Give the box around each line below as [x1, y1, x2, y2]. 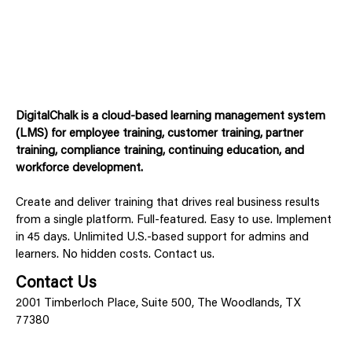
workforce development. [16, 163, 143, 175]
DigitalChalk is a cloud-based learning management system [16, 111, 325, 123]
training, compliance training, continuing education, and [16, 145, 304, 158]
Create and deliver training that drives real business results [16, 197, 320, 210]
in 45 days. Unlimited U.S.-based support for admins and [16, 232, 309, 244]
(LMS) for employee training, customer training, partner [16, 128, 303, 141]
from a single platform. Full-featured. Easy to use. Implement [16, 214, 332, 227]
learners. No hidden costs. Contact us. [16, 249, 214, 262]
